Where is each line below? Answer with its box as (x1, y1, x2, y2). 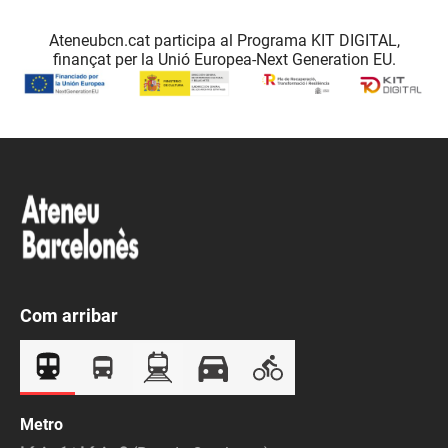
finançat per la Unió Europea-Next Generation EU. (52, 49, 396, 69)
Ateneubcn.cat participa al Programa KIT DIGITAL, (48, 30, 400, 50)
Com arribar (20, 305, 118, 327)
